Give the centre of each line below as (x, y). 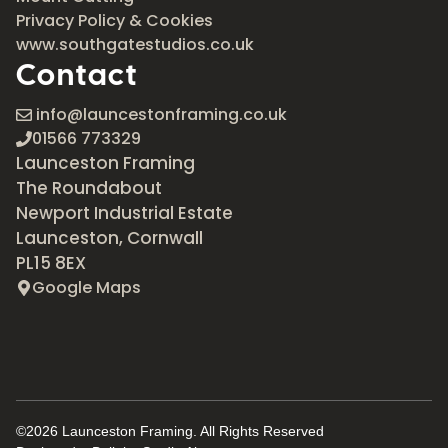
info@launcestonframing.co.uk (159, 115)
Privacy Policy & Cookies (114, 21)
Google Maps (86, 288)
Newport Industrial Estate (124, 213)
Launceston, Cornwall (109, 238)
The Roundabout (89, 188)
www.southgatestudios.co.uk (135, 45)
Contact (77, 75)
